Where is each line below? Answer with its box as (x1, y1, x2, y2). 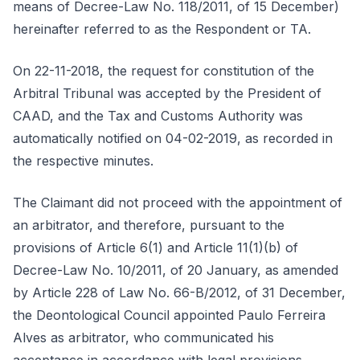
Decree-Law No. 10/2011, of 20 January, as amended (13, 262, 338, 278)
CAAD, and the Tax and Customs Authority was (13, 108, 303, 124)
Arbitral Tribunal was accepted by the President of (13, 85, 321, 101)
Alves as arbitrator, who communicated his (13, 329, 274, 346)
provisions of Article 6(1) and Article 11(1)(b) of (13, 239, 298, 256)
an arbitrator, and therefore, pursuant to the (13, 217, 284, 233)
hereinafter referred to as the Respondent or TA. (13, 21, 311, 37)
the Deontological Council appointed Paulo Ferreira (13, 307, 325, 323)
